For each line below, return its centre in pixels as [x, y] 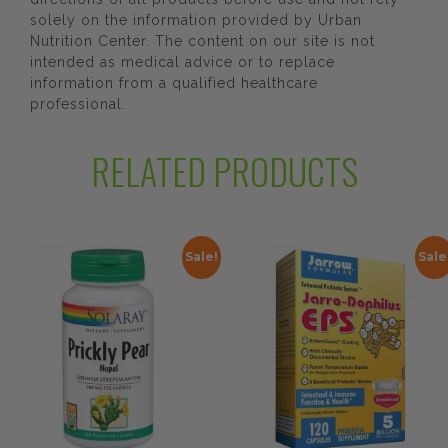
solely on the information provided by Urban [196, 20]
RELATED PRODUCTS [224, 170]
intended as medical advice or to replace [182, 62]
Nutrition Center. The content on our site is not [202, 41]
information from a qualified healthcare [174, 83]
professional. [78, 104]
